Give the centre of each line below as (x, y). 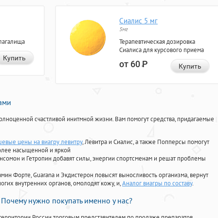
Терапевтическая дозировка (157, 42)
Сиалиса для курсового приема (162, 50)
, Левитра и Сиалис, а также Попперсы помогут (146, 142)
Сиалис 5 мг (138, 21)
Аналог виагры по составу (157, 183)
